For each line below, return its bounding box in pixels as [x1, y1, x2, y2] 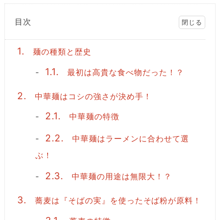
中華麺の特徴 [66, 111, 119, 122]
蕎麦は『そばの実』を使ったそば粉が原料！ [32, 195, 202, 206]
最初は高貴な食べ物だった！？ [64, 67, 184, 77]
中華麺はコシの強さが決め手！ [32, 91, 152, 101]
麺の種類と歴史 [30, 47, 91, 57]
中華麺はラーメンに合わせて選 [69, 134, 189, 144]
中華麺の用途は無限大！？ [69, 171, 172, 182]
